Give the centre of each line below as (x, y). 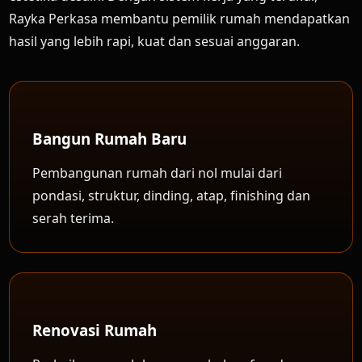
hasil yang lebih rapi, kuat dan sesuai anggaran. (155, 41)
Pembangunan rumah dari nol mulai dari (158, 173)
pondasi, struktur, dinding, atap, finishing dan (172, 196)
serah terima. (74, 218)
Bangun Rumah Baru (110, 139)
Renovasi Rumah (95, 330)
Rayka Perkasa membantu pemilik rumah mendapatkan (180, 19)
